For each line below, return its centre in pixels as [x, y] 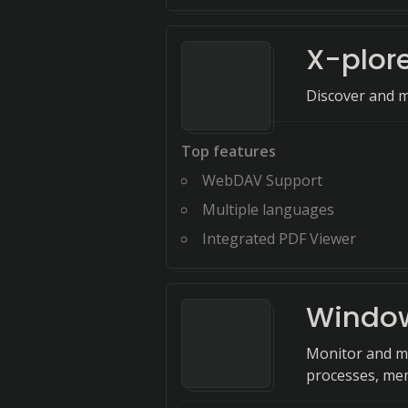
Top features [229, 151]
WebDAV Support [262, 180]
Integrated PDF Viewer [279, 239]
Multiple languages [268, 209]
